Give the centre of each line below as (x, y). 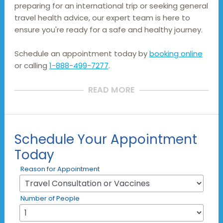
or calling (32, 66)
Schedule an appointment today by (82, 54)
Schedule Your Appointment (106, 140)
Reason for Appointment (60, 169)
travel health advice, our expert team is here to (102, 18)
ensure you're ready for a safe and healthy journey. (108, 30)
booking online (176, 54)
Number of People (50, 199)
